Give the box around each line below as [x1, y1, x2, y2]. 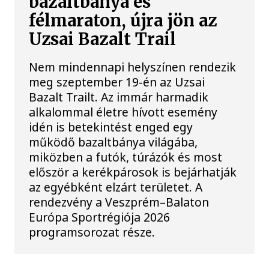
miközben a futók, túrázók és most [29, 149, 223, 166]
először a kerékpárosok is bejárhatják [29, 164, 237, 181]
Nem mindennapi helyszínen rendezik [29, 59, 237, 76]
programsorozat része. [29, 224, 156, 241]
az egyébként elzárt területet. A [29, 179, 203, 196]
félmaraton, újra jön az [29, 10, 217, 32]
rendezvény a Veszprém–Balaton [29, 194, 210, 211]
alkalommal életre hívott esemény [29, 104, 218, 121]
